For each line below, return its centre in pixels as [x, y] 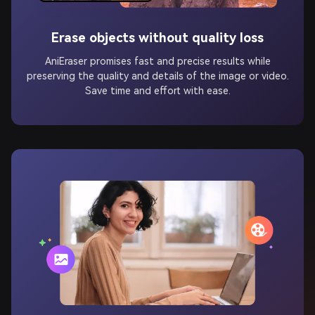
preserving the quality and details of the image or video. [157, 68]
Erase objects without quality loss [157, 30]
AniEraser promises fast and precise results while [157, 53]
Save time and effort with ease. [157, 83]
